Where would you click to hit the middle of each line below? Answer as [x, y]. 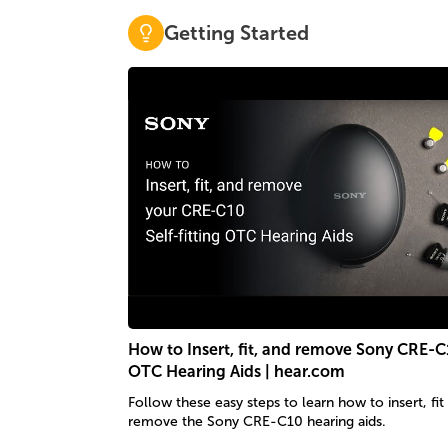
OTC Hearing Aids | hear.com [236, 372]
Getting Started [236, 32]
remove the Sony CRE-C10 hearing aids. [256, 422]
